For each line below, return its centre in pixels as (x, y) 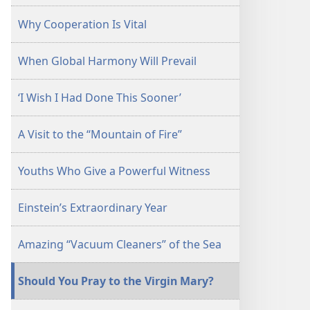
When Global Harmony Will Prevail (107, 61)
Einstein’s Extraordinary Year (93, 208)
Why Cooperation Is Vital (82, 24)
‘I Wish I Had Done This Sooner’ (100, 98)
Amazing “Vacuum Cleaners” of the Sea (120, 244)
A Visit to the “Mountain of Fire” (100, 134)
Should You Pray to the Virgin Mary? (116, 281)
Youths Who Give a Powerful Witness (114, 171)
